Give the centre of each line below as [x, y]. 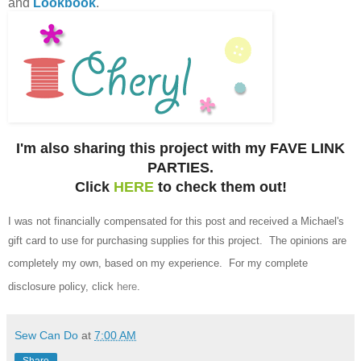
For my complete [268, 263]
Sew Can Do [46, 335]
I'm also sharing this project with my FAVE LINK [180, 148]
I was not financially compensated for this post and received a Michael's [176, 221]
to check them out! [222, 187]
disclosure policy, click [62, 286]
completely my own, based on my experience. [118, 263]
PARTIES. [180, 167]
